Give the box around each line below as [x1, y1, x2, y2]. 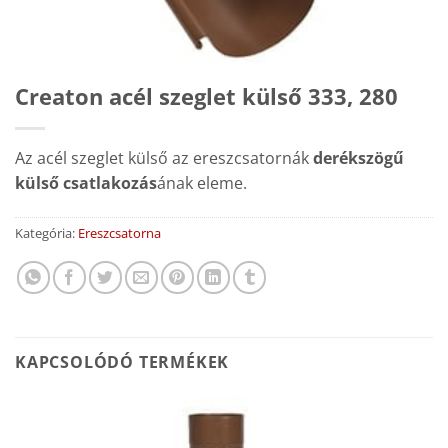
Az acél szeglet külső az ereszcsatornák [15, 147, 313, 170]
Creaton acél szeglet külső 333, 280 [15, 81, 398, 113]
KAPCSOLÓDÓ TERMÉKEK [15, 350, 230, 373]
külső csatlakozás [15, 172, 157, 195]
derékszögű [313, 147, 404, 170]
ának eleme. [157, 172, 247, 195]
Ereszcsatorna [78, 223, 161, 242]
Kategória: [15, 223, 78, 242]
